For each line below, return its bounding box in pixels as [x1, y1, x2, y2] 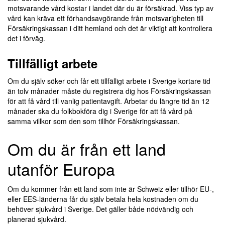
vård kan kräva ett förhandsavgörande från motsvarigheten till [8, 13, 203, 23]
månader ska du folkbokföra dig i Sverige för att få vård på [8, 106, 192, 116]
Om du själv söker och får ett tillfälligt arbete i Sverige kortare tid [8, 76, 210, 86]
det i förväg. [8, 33, 49, 43]
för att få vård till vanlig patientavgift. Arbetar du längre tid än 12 [8, 96, 209, 106]
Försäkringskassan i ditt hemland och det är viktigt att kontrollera [8, 23, 212, 33]
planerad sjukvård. [8, 214, 66, 224]
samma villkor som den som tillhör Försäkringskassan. [8, 116, 180, 126]
